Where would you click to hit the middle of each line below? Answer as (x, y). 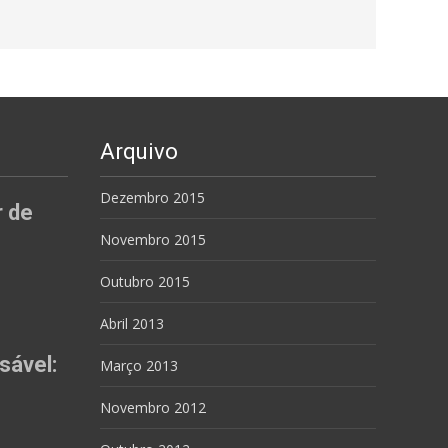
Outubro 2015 (145, 281)
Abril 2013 (132, 323)
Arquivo (139, 151)
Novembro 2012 (153, 407)
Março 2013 (139, 365)
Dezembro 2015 (152, 197)
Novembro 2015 (153, 239)
